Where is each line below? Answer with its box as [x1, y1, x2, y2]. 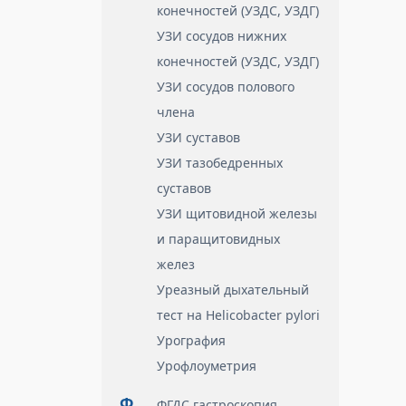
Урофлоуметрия [157, 357, 256, 374]
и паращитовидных [157, 230, 280, 247]
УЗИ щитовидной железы [157, 205, 317, 222]
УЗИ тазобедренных [157, 154, 283, 171]
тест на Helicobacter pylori [157, 306, 320, 324]
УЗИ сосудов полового [157, 78, 295, 95]
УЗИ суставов [157, 129, 240, 146]
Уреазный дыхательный [157, 281, 309, 298]
